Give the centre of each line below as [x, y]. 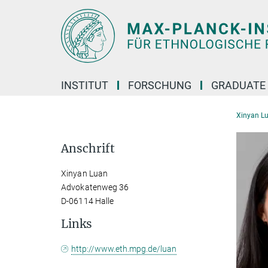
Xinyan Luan [85, 173]
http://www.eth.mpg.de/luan [124, 249]
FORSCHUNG [160, 85]
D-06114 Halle [88, 201]
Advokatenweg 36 [95, 187]
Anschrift [88, 148]
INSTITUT [85, 85]
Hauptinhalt [28, 11]
